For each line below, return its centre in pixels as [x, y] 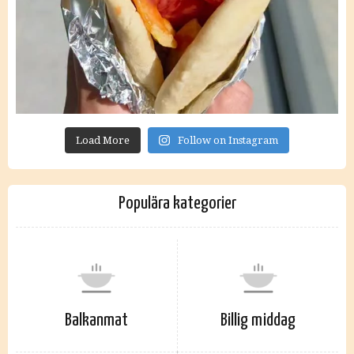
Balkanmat [96, 320]
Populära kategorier [177, 203]
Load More [103, 140]
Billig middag [258, 320]
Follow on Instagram [228, 140]
